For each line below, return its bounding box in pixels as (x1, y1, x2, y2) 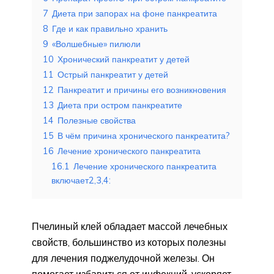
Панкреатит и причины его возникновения (57, 84, 226, 95)
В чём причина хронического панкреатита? (57, 130, 230, 141)
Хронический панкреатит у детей (57, 53, 190, 65)
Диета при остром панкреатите (57, 99, 182, 111)
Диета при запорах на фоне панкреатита (52, 7, 217, 19)
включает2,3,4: (51, 174, 111, 186)
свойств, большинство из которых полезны (32, 235, 226, 248)
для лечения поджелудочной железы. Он (32, 251, 215, 264)
